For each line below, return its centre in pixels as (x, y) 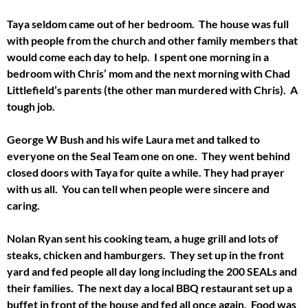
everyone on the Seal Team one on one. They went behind (148, 155)
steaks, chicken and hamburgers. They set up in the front (145, 254)
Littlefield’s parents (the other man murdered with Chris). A (152, 89)
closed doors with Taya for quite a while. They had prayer (146, 172)
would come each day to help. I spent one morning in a (138, 56)
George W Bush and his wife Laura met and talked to (133, 139)
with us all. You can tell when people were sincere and (138, 188)
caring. (23, 205)
